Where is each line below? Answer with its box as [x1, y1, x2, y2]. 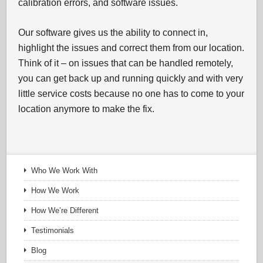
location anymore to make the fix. [18, 104, 155, 114]
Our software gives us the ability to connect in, [18, 28, 208, 38]
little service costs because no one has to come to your [18, 89, 245, 99]
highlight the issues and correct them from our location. [18, 43, 245, 53]
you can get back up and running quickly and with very [18, 73, 244, 83]
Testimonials [31, 226, 75, 235]
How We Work [31, 186, 80, 195]
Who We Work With [31, 166, 98, 175]
